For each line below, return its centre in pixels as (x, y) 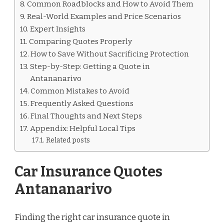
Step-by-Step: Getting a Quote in (90, 66)
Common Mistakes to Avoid (80, 91)
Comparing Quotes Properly (81, 41)
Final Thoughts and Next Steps (86, 116)
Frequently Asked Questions (82, 103)
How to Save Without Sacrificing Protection (110, 54)
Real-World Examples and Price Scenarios (104, 16)
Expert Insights (58, 29)
